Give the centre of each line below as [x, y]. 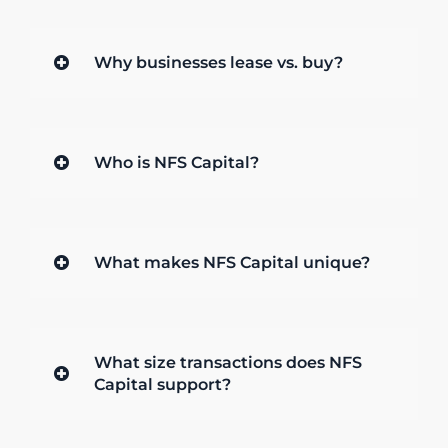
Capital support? [162, 385]
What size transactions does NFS [227, 363]
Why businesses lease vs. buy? [218, 63]
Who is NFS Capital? [176, 163]
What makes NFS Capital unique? [231, 263]
